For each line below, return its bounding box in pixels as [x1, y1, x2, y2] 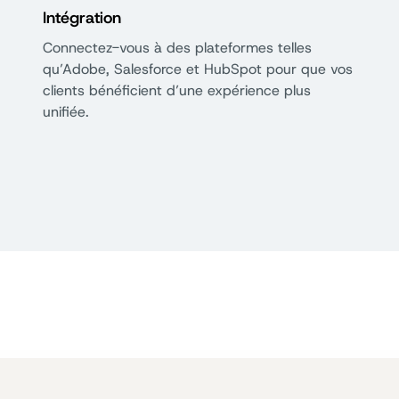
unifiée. [43, 102, 89, 121]
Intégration [43, 7, 121, 28]
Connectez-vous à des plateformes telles [43, 38, 312, 57]
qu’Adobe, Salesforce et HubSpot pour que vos [43, 60, 353, 78]
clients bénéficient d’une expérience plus [43, 81, 311, 100]
